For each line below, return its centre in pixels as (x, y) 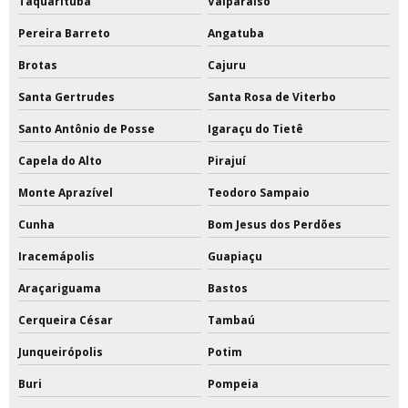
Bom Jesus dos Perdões (274, 225)
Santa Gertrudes (66, 97)
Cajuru (226, 66)
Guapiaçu (235, 257)
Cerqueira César (66, 321)
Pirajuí (226, 161)
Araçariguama (60, 289)
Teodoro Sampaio (258, 193)
